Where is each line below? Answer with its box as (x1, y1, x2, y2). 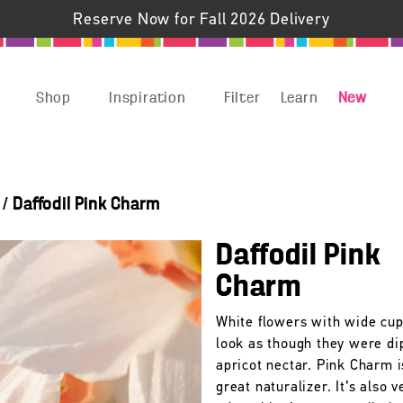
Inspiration (109, 90, 186, 106)
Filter (223, 90, 261, 106)
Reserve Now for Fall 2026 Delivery (73, 12, 330, 29)
